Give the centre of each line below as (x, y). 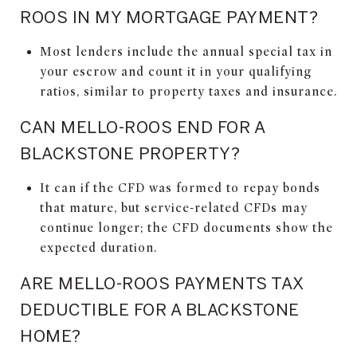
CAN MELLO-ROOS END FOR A (142, 126)
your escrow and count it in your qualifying (175, 71)
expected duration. (98, 247)
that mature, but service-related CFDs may (173, 208)
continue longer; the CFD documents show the (186, 228)
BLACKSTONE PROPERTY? (130, 153)
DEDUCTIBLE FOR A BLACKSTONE (160, 309)
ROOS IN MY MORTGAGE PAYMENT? (169, 16)
